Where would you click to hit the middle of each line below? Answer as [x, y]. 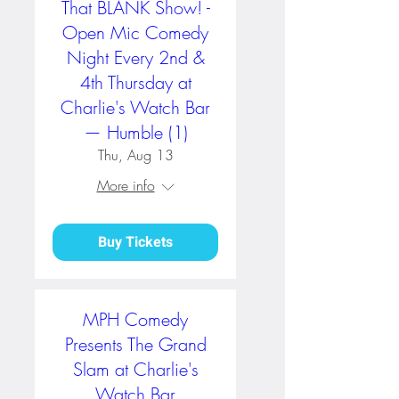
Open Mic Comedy [135, 33]
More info [126, 185]
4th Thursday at [135, 82]
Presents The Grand [135, 344]
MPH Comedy [135, 319]
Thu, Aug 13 [135, 155]
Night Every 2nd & [135, 57]
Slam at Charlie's [135, 369]
